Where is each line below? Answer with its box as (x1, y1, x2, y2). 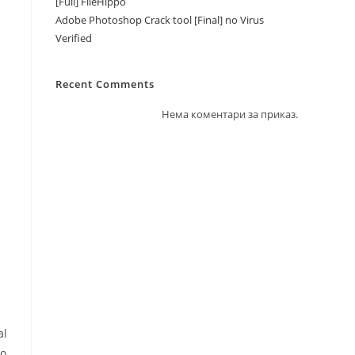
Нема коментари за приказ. (162, 107, 298, 121)
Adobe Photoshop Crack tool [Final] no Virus (55, 13, 264, 27)
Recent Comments (55, 77, 155, 91)
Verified (55, 31, 92, 45)
